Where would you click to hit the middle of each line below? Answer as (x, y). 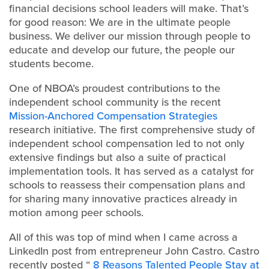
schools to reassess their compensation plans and (127, 185)
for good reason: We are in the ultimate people (120, 22)
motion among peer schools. (76, 213)
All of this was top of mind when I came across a (123, 237)
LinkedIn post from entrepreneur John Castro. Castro (134, 251)
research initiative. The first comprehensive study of (132, 130)
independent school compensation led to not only (127, 144)
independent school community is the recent (115, 102)
